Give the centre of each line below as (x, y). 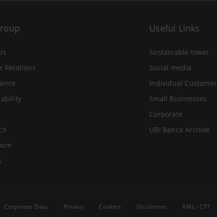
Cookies (110, 207)
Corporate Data (26, 207)
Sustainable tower (179, 52)
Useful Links (175, 28)
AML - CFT (196, 207)
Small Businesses (178, 99)
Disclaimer (152, 207)
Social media (170, 68)
